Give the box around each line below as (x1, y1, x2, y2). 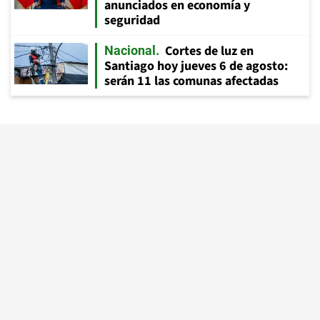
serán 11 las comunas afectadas (104, 71, 279, 90)
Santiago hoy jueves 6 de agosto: (104, 56, 288, 75)
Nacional (104, 42, 156, 58)
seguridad (104, 11, 160, 29)
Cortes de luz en (165, 41, 254, 60)
